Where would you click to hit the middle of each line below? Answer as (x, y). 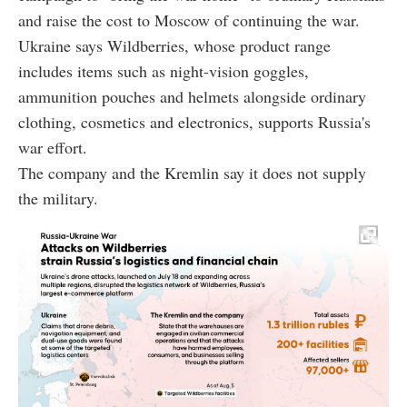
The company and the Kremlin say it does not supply (192, 173)
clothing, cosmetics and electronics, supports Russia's (194, 122)
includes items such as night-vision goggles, (164, 71)
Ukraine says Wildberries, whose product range (174, 46)
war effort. (53, 148)
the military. (58, 199)
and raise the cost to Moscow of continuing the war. (189, 20)
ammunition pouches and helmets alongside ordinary (192, 97)
